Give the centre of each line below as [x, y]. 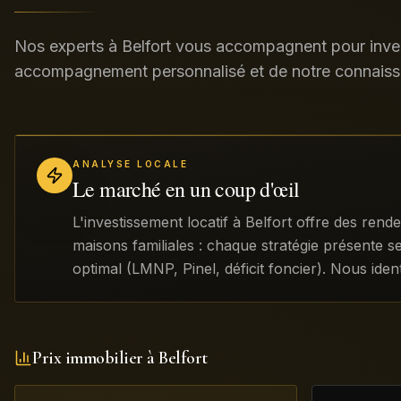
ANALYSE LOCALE [130, 164]
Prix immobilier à [95, 358]
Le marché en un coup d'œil [186, 189]
